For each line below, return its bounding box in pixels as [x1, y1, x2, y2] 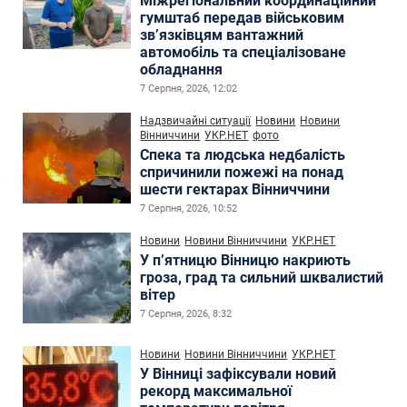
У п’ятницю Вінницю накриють [140, 251, 352, 269]
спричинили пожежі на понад [140, 163, 344, 181]
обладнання [140, 60, 223, 78]
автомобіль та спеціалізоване [140, 43, 347, 61]
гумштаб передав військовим [140, 8, 345, 26]
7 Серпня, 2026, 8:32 [140, 307, 233, 320]
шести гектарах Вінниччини [140, 180, 331, 198]
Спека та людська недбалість [140, 145, 346, 164]
